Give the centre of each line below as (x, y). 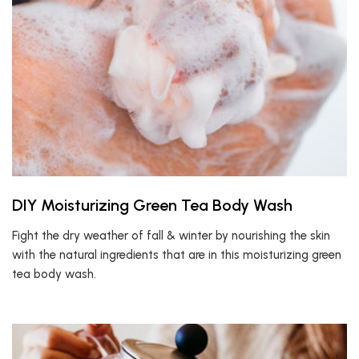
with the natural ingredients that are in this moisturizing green (177, 255)
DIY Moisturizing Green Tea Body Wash (152, 205)
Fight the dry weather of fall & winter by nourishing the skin (171, 236)
